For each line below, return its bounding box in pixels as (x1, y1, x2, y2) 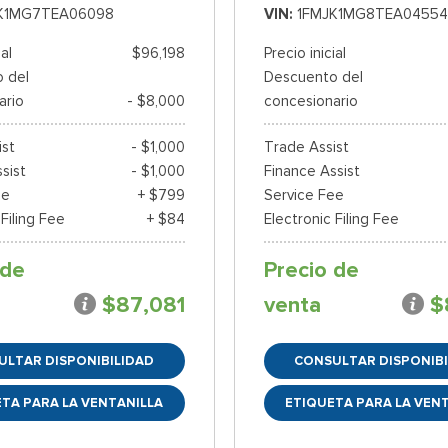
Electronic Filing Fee (263, 210, 399, 229)
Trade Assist (263, 138, 349, 157)
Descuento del (263, 68, 363, 87)
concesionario (263, 92, 358, 111)
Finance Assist (263, 162, 360, 181)
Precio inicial (263, 44, 346, 63)
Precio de (263, 256, 359, 285)
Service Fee (263, 186, 344, 205)
